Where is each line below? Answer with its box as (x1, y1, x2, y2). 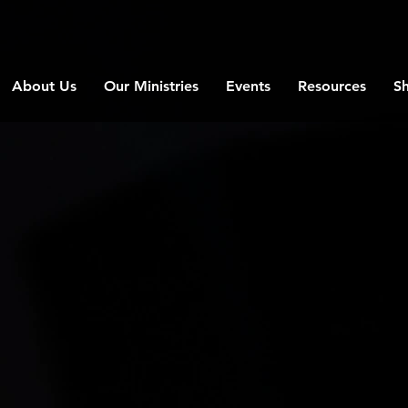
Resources (298, 77, 366, 95)
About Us (12, 77, 76, 95)
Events (226, 77, 270, 95)
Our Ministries (104, 77, 199, 95)
